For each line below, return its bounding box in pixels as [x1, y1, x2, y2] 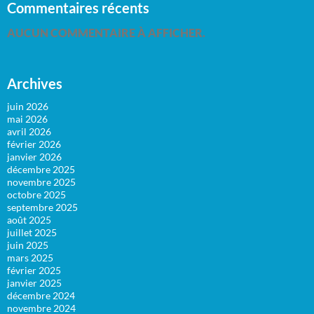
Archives [7, 75, 62, 93]
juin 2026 [7, 100, 48, 113]
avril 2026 [7, 125, 51, 138]
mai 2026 [7, 113, 48, 125]
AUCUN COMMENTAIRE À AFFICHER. [7, 26, 205, 40]
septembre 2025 [7, 201, 78, 214]
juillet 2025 [7, 226, 57, 239]
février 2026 [7, 138, 61, 151]
